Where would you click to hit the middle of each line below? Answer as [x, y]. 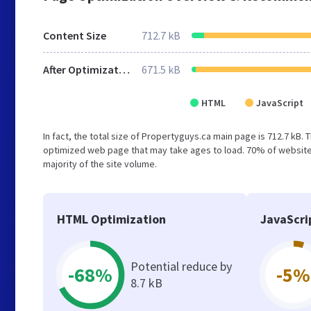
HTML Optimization [111, 219]
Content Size [75, 35]
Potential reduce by [181, 266]
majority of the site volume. [100, 164]
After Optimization [124, 69]
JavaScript [280, 103]
